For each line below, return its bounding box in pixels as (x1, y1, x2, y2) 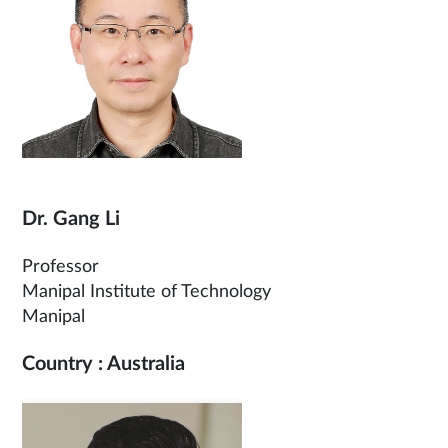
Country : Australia (22, 354, 185, 374)
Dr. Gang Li (22, 209, 120, 229)
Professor (22, 258, 99, 276)
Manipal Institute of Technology (22, 283, 271, 301)
